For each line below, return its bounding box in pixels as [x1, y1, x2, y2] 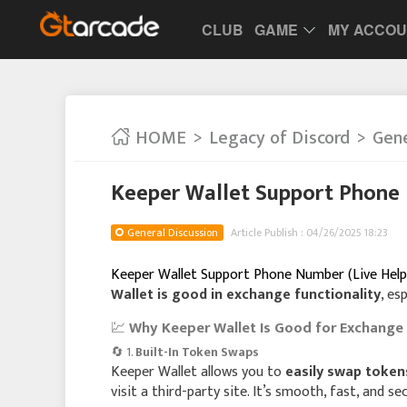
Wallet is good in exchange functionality [111, 283, 381, 307]
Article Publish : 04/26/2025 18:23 [231, 223, 388, 242]
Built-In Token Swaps [135, 342, 259, 362]
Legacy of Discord [209, 123, 350, 154]
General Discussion [127, 223, 218, 242]
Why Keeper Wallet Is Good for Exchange [129, 316, 403, 341]
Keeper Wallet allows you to [111, 360, 285, 384]
